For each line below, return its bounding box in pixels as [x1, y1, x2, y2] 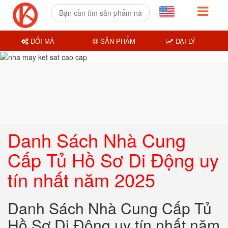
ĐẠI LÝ [173, 36, 195, 46]
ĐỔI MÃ [28, 36, 55, 46]
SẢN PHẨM [98, 36, 135, 46]
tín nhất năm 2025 [8, 166, 155, 192]
